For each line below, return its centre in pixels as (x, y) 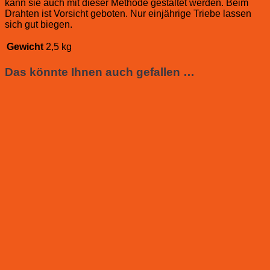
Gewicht (25, 46)
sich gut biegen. (39, 24)
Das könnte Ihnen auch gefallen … (100, 72)
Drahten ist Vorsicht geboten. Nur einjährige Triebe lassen (128, 13)
